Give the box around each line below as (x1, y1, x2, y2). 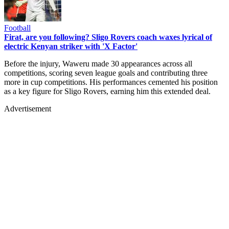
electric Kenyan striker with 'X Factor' (4, 41, 138, 51)
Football (4, 23, 31, 32)
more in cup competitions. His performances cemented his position (4, 77, 218, 86)
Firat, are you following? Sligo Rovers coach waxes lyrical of (4, 32, 212, 41)
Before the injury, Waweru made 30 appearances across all (4, 59, 192, 68)
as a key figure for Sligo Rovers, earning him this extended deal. (4, 86, 211, 96)
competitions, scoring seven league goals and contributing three (4, 68, 208, 77)
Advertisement (4, 104, 51, 113)
